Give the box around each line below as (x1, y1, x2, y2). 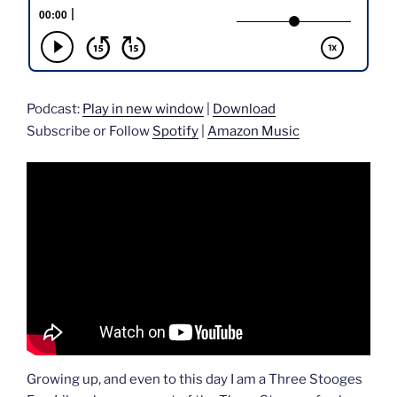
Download (213, 101, 276, 118)
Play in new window (82, 101, 204, 118)
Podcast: (27, 101, 82, 118)
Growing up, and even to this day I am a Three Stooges (27, 370, 362, 387)
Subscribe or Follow (27, 123, 152, 140)
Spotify (152, 123, 198, 140)
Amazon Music (207, 123, 300, 140)
